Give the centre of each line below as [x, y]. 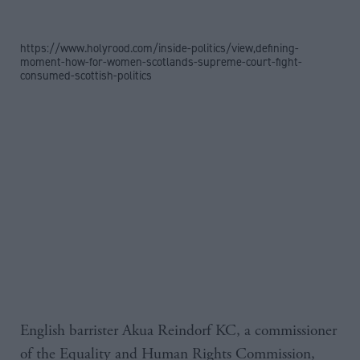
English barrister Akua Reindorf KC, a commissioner [178, 330]
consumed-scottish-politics [86, 75]
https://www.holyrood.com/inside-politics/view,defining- [160, 47]
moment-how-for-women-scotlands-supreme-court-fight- [161, 61]
